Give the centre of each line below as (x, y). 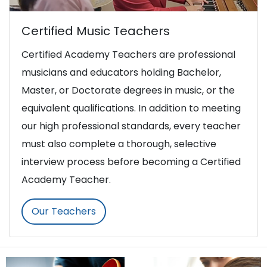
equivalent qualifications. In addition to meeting (131, 108)
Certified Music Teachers (96, 31)
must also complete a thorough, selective (119, 144)
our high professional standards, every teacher (131, 126)
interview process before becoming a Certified (131, 162)
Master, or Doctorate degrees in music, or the (128, 90)
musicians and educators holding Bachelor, (121, 72)
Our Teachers (64, 211)
